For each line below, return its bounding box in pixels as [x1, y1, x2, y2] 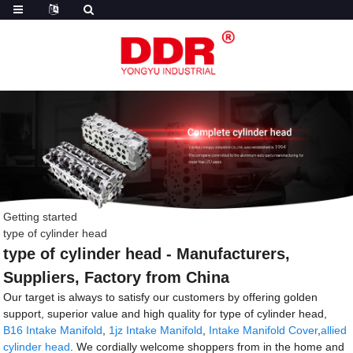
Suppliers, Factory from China [3, 269, 230, 287]
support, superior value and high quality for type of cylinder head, [3, 307, 328, 321]
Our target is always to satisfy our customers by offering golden [3, 291, 318, 304]
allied [321, 324, 347, 337]
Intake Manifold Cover [209, 324, 318, 337]
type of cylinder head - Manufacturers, [3, 245, 291, 263]
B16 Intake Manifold [3, 324, 103, 337]
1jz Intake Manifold [109, 324, 203, 337]
